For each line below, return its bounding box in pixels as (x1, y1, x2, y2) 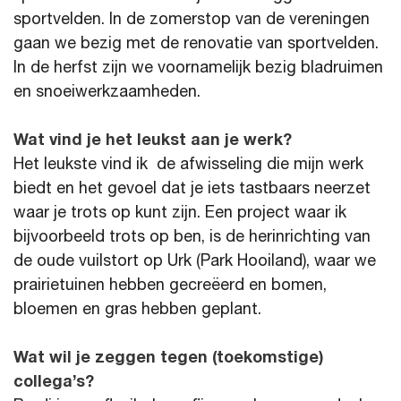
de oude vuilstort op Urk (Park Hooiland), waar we (13, 253, 376, 270)
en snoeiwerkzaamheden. (13, 84, 200, 101)
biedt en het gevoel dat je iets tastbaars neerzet (13, 181, 371, 198)
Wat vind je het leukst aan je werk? (13, 132, 292, 149)
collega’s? (13, 374, 94, 391)
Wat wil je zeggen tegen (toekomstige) (13, 350, 324, 367)
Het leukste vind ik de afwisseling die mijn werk (13, 157, 363, 174)
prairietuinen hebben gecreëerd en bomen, (13, 277, 327, 294)
